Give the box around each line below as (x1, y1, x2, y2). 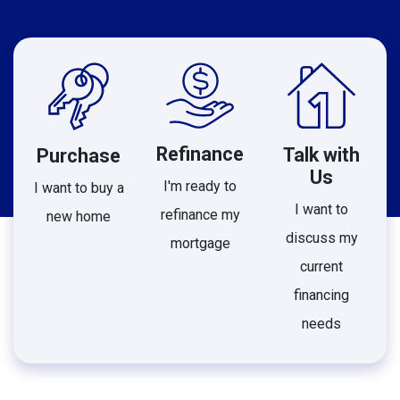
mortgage (170, 235, 230, 253)
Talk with (283, 144, 360, 167)
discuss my (285, 229, 358, 247)
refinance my (160, 206, 240, 224)
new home (46, 208, 111, 226)
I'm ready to (163, 178, 237, 196)
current (300, 258, 343, 276)
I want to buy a (33, 179, 124, 197)
